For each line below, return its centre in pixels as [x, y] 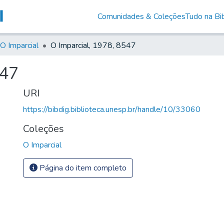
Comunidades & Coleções [141, 16]
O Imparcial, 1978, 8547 [93, 45]
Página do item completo [82, 168]
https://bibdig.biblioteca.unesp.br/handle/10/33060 [112, 109]
